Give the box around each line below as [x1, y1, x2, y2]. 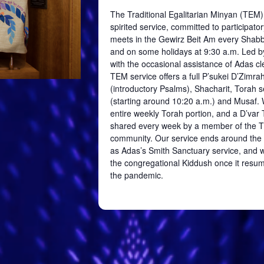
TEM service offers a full [110, 70, 202, 82]
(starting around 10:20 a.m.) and [110, 94, 234, 107]
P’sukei [202, 70, 229, 82]
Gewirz [159, 32, 184, 45]
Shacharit [194, 82, 230, 94]
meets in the [110, 32, 159, 45]
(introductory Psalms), [110, 82, 194, 94]
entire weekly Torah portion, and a [110, 107, 240, 119]
